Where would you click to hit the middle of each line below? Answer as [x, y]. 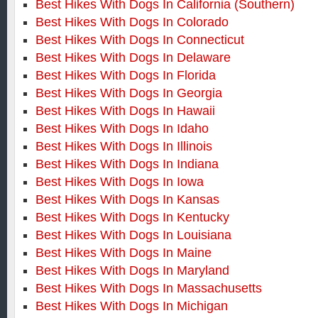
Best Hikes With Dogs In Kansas [127, 199]
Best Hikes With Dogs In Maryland [132, 270]
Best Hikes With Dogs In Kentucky [132, 217]
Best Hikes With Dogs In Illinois [124, 146]
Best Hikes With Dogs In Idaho [122, 128]
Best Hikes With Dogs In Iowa [120, 182]
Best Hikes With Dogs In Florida [126, 75]
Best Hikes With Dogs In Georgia [129, 93]
